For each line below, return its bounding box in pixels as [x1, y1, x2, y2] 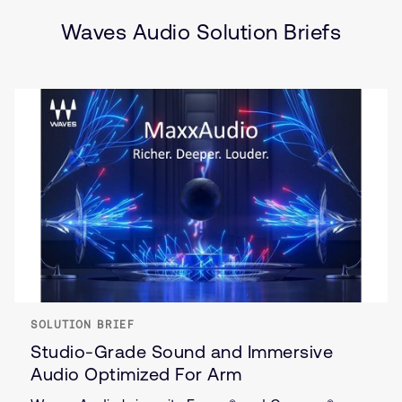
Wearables [157, 3, 247, 23]
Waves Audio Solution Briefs [60, 20, 342, 44]
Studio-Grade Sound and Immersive [31, 341, 333, 363]
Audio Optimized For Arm [31, 363, 242, 385]
